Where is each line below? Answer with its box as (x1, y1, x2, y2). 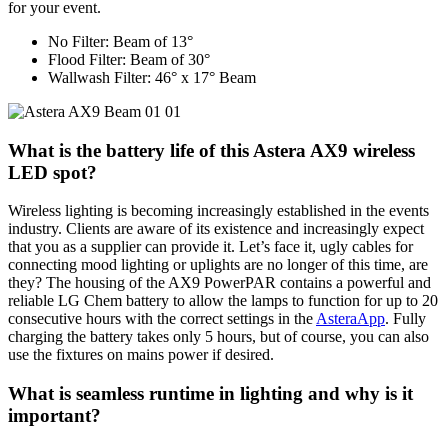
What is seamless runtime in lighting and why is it (8, 382, 413, 404)
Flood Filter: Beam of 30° (48, 50, 210, 68)
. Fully (385, 310, 426, 328)
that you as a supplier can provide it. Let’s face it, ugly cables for (8, 238, 413, 256)
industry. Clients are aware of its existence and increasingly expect (8, 220, 424, 238)
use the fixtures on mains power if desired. (8, 346, 274, 364)
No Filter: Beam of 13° (48, 32, 193, 50)
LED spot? (8, 161, 97, 183)
